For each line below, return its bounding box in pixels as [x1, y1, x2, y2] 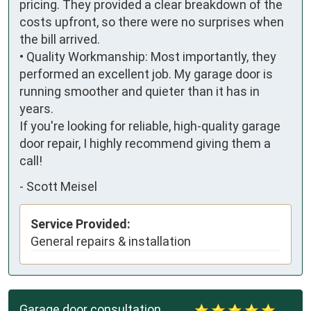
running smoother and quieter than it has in [19, 83, 260, 99]
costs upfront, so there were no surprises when [19, 14, 284, 29]
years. [19, 101, 53, 116]
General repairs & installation [31, 233, 191, 249]
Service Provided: [31, 216, 131, 231]
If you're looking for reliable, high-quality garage [19, 118, 280, 133]
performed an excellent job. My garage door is [19, 66, 273, 81]
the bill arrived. [19, 31, 100, 47]
